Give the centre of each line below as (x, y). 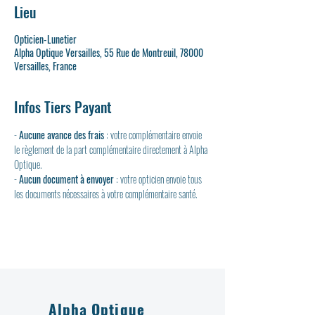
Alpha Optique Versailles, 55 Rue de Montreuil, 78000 (109, 52)
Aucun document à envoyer (66, 179)
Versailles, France (45, 66)
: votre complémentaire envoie (154, 135)
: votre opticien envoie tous (159, 179)
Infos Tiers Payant (63, 107)
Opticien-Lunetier (45, 39)
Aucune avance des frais (62, 135)
